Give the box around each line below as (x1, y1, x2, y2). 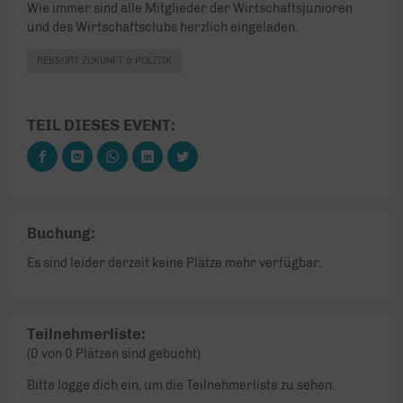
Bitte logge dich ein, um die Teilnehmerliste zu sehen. (27, 378, 335, 394)
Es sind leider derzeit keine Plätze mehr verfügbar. (27, 255, 321, 271)
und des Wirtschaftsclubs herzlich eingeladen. (27, 19, 298, 35)
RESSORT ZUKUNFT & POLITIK (37, 54, 172, 67)
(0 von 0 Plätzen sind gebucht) (27, 346, 201, 363)
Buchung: (27, 223, 95, 242)
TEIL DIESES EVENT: (27, 115, 175, 134)
